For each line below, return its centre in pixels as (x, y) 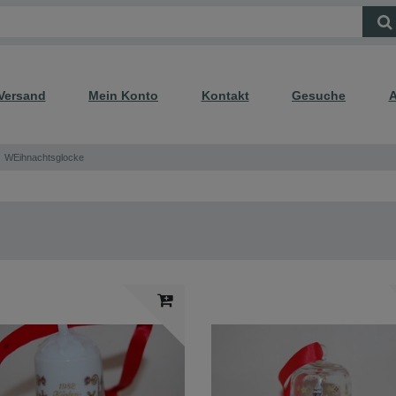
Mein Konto (123, 95)
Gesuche (319, 95)
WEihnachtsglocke (44, 157)
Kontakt (225, 95)
